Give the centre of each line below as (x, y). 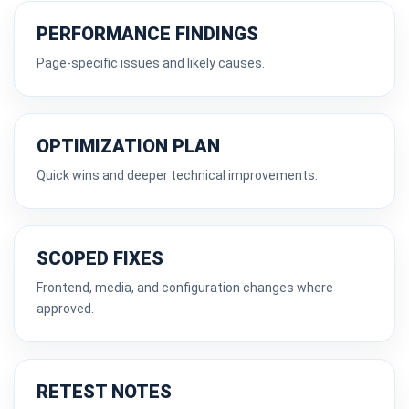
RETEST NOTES (104, 392)
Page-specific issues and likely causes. (151, 63)
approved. (65, 309)
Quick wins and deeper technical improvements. (177, 175)
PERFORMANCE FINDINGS (147, 34)
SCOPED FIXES (100, 258)
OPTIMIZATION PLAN (128, 146)
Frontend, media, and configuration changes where (185, 288)
